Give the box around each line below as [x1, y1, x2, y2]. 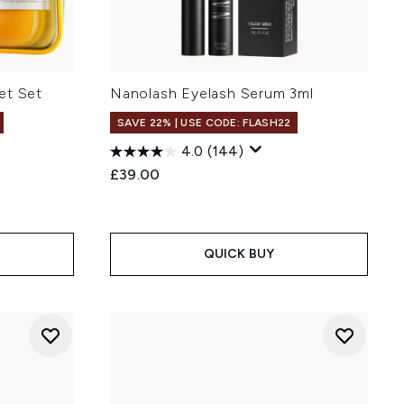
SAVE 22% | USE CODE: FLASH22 [117, 116, 291, 129]
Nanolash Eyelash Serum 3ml [110, 85, 314, 102]
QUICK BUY [203, 246, 275, 262]
